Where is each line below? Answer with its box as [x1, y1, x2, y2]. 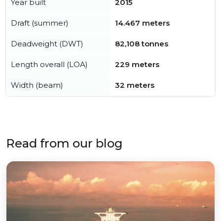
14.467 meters [115, 18, 170, 28]
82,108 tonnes [115, 39, 168, 49]
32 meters [115, 80, 154, 90]
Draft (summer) [11, 18, 69, 28]
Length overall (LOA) [11, 60, 88, 70]
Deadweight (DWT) [11, 39, 83, 49]
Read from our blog [6, 136, 123, 151]
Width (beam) [11, 80, 63, 90]
